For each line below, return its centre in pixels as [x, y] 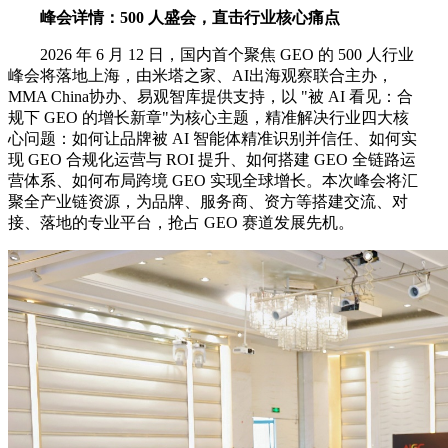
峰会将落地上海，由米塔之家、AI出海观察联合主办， [200, 75]
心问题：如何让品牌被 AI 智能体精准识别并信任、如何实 [212, 138]
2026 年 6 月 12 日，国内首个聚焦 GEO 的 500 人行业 [227, 54]
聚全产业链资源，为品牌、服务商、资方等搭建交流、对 [208, 201]
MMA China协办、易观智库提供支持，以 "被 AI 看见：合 [210, 96]
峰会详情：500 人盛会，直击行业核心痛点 [190, 17]
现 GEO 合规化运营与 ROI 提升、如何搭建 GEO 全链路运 [212, 159]
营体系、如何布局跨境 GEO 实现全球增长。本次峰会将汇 [213, 180]
